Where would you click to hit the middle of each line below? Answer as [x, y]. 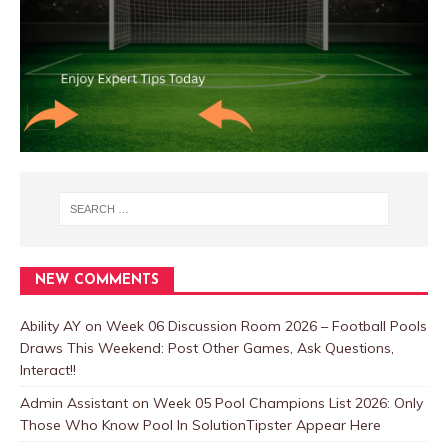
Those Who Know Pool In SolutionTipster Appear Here [200, 424]
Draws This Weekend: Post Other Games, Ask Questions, [207, 347]
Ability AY [50, 325]
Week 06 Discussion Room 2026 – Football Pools [266, 325]
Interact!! [48, 369]
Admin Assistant [74, 402]
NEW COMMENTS [97, 280]
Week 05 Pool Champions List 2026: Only [288, 402]
